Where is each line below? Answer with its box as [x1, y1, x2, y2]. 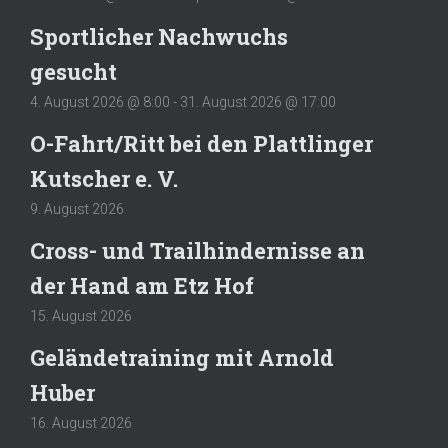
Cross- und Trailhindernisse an [30, 235, 365, 265]
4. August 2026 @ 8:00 [30, 94, 170, 111]
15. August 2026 [30, 308, 132, 325]
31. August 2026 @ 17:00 [180, 94, 336, 111]
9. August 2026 [30, 201, 124, 218]
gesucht [30, 56, 117, 86]
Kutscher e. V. [30, 163, 178, 193]
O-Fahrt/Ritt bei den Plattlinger [30, 128, 373, 158]
